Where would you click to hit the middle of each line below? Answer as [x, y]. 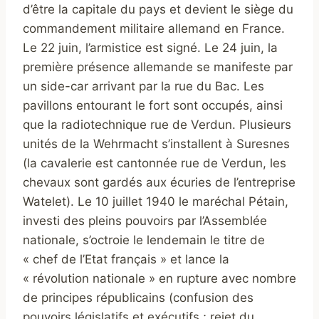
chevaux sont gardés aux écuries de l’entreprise [159, 183]
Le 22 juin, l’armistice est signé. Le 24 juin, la [150, 48]
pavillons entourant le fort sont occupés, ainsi [153, 106]
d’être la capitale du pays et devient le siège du [158, 10]
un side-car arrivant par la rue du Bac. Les [143, 87]
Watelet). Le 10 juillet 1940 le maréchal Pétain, [156, 202]
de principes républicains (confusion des [138, 298]
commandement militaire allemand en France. [154, 29]
